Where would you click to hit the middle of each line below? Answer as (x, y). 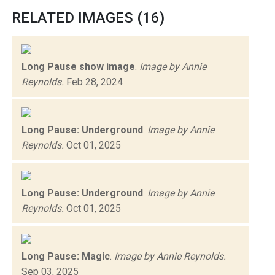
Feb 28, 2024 (93, 82)
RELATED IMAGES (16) (88, 17)
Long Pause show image (78, 66)
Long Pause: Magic (66, 256)
